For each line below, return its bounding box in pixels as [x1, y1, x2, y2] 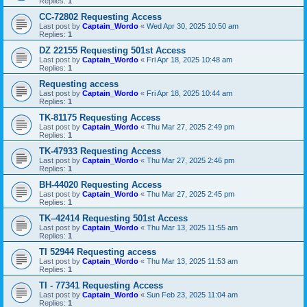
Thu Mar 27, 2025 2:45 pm [147, 190, 234, 199]
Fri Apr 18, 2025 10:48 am [147, 56, 232, 64]
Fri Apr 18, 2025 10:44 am [147, 89, 232, 98]
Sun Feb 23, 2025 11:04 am [147, 291, 238, 299]
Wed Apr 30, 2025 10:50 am [147, 22, 238, 31]
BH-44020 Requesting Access [39, 180, 162, 191]
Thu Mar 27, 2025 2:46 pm [147, 156, 234, 165]
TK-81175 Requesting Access [39, 112, 160, 123]
